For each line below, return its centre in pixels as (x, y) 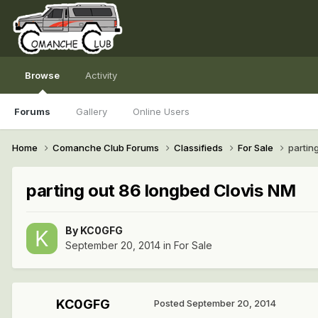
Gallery (92, 111)
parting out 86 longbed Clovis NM (161, 190)
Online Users (161, 111)
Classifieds (199, 147)
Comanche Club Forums (107, 147)
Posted (170, 303)
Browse (42, 75)
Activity (101, 75)
